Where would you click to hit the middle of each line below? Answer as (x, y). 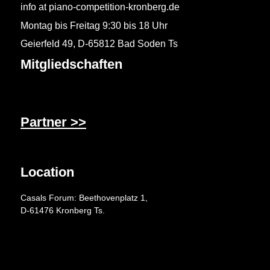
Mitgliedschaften (71, 64)
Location (47, 172)
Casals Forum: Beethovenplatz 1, (84, 197)
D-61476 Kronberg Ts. (63, 210)
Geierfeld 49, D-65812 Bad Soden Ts (99, 44)
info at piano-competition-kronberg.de (100, 7)
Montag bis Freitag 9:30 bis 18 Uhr (94, 25)
